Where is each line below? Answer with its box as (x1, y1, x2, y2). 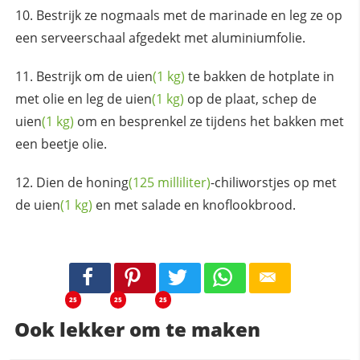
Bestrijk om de (35, 67, 126, 86)
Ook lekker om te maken (14, 315, 260, 342)
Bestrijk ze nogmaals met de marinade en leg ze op (35, 6, 342, 25)
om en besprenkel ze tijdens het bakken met (73, 112, 344, 131)
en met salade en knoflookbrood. (92, 196, 296, 215)
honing (85, 174, 129, 192)
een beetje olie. (14, 135, 107, 153)
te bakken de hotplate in (184, 67, 334, 86)
